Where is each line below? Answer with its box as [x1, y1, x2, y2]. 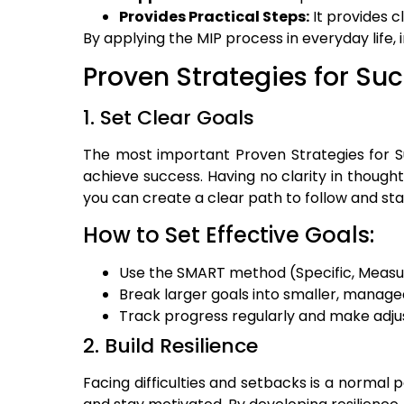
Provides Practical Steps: [119, 6, 309, 28]
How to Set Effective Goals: [83, 219, 374, 250]
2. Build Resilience [83, 331, 258, 360]
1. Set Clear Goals [83, 104, 254, 133]
